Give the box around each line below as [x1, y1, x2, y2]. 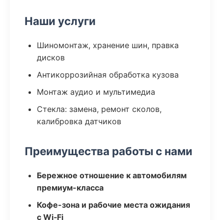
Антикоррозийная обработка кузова [37, 70, 179, 80]
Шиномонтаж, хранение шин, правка [37, 40, 179, 50]
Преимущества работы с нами [25, 144, 192, 158]
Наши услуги [25, 14, 96, 27]
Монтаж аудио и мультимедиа [37, 87, 155, 97]
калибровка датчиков [37, 116, 121, 126]
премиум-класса [37, 183, 104, 192]
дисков [37, 53, 65, 62]
